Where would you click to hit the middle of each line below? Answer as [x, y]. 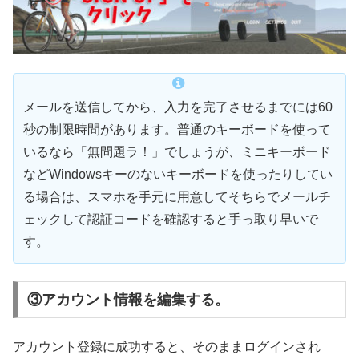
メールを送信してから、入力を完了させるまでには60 [178, 107]
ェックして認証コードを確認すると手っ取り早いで [171, 219]
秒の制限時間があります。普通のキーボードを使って [177, 129]
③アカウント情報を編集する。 [128, 300]
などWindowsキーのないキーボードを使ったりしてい [178, 174]
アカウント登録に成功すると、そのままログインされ [167, 347]
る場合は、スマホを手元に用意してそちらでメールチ [177, 196]
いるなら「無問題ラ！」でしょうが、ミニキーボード [177, 151]
